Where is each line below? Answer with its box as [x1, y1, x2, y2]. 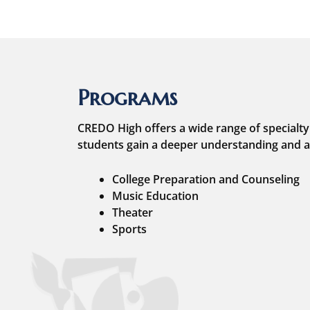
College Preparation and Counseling [112, 171, 300, 187]
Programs [77, 83, 177, 111]
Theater [112, 204, 153, 220]
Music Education [112, 188, 199, 203]
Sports [112, 221, 147, 237]
